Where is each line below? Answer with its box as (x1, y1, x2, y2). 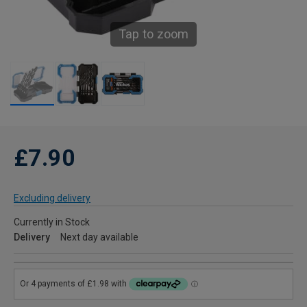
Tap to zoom (119, 27, 188, 41)
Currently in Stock (14, 217, 90, 228)
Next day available (60, 232, 138, 243)
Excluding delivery (14, 193, 90, 204)
